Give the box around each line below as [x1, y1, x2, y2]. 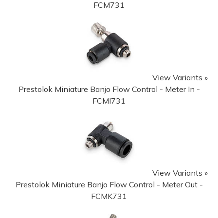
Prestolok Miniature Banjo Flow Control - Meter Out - [15, 180, 203, 189]
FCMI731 [92, 95, 126, 106]
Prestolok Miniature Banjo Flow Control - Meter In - [18, 84, 200, 94]
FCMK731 [91, 191, 127, 201]
